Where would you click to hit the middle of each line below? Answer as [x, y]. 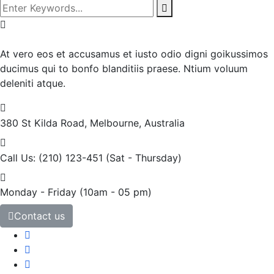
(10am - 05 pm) [116, 192]
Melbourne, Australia [137, 123]
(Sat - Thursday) [144, 157]
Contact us [39, 216]
